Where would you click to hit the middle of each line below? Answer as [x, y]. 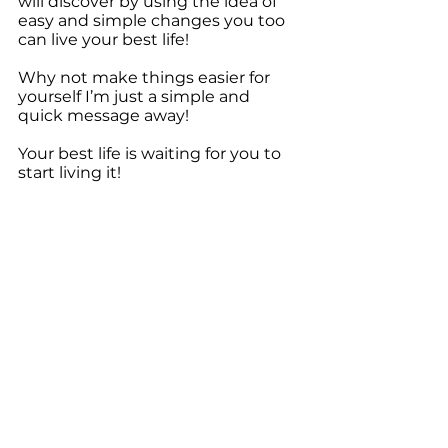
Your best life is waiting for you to [151, 153]
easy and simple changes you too [153, 20]
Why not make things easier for [146, 77]
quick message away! [103, 115]
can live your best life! [103, 39]
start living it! [69, 172]
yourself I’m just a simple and [136, 96]
